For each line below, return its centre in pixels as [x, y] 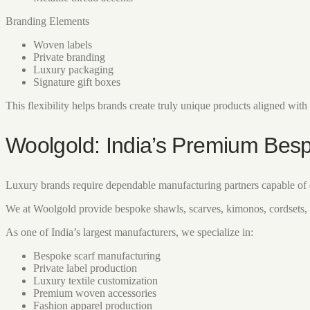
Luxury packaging [73, 70]
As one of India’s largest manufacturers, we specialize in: [129, 232]
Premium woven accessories [95, 293]
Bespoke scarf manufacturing [97, 255]
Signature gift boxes [77, 82]
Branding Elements [47, 21]
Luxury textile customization [95, 280]
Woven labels [63, 45]
